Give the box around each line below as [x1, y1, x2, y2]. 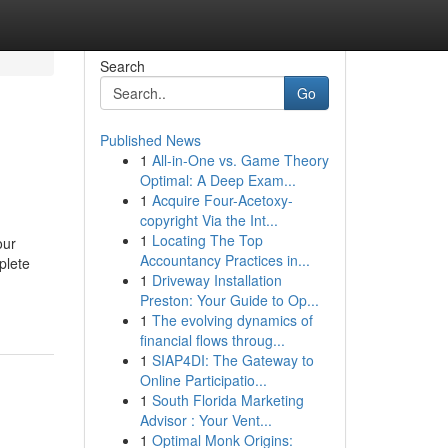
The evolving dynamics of [151, 310, 313, 330]
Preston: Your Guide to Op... [139, 290, 319, 310]
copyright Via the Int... [139, 210, 278, 230]
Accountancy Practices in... [139, 250, 310, 270]
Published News [99, 130, 201, 150]
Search [99, 56, 145, 76]
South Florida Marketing [151, 390, 304, 410]
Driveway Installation [151, 270, 282, 290]
